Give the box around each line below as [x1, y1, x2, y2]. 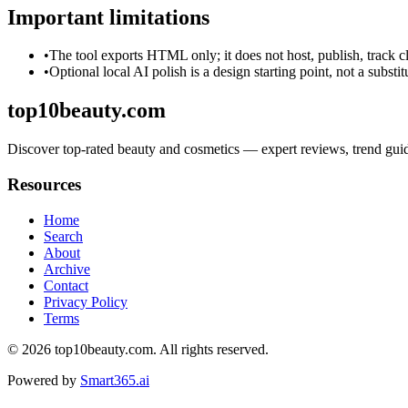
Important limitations [7, 5, 209, 29]
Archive [44, 260, 90, 277]
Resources [7, 174, 81, 194]
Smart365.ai [80, 372, 149, 388]
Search [44, 228, 83, 244]
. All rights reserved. [153, 341, 269, 357]
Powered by [7, 372, 76, 388]
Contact [44, 277, 88, 293]
